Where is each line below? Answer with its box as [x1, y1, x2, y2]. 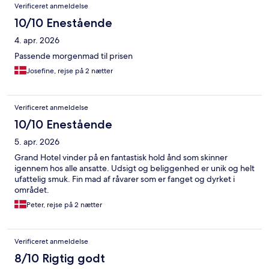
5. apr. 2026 [14, 136, 59, 148]
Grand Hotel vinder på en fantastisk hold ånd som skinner [14, 152, 228, 163]
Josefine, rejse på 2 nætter [26, 66, 113, 76]
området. [14, 184, 49, 196]
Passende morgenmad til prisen [14, 50, 133, 62]
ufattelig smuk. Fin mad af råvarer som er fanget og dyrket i [14, 174, 235, 185]
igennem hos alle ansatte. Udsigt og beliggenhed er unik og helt [14, 163, 255, 174]
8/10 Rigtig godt [14, 251, 105, 266]
